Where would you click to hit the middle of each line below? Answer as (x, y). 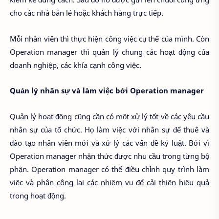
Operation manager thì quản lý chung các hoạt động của (109, 52)
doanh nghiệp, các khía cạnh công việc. (77, 65)
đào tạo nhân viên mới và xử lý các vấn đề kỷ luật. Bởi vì (109, 142)
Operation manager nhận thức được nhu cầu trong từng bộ (109, 156)
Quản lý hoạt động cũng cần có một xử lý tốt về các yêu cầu (109, 116)
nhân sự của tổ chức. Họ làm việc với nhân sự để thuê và (109, 129)
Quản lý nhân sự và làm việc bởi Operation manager (108, 91)
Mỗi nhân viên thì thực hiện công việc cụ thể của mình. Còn (109, 38)
